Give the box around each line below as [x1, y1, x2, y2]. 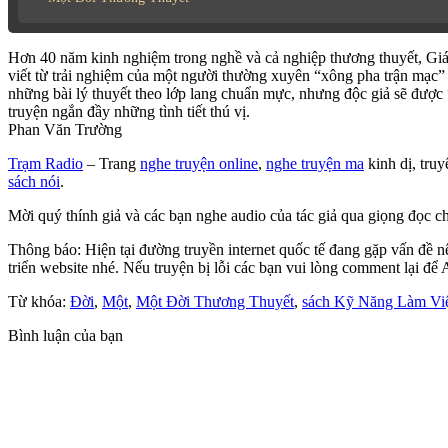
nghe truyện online [140, 155, 258, 173]
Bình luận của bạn [8, 327, 123, 345]
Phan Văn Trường [8, 121, 122, 139]
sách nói [8, 173, 60, 191]
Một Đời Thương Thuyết [136, 293, 294, 311]
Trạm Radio [8, 155, 83, 173]
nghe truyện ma [266, 155, 364, 173]
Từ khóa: [8, 293, 70, 311]
